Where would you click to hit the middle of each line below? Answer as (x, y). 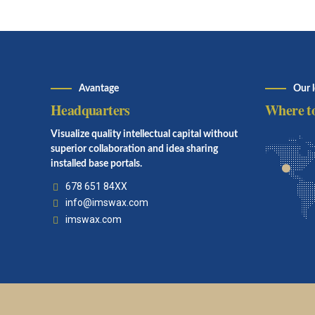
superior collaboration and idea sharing (134, 149)
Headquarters (90, 110)
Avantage (99, 89)
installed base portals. (96, 163)
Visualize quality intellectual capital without (144, 134)
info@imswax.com (107, 203)
